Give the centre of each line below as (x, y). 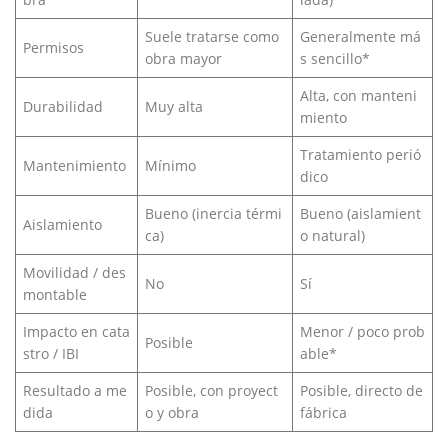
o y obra (172, 413)
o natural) (332, 236)
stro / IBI (51, 354)
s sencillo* (335, 59)
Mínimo (170, 166)
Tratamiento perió (360, 155)
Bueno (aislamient (360, 214)
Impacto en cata (76, 332)
